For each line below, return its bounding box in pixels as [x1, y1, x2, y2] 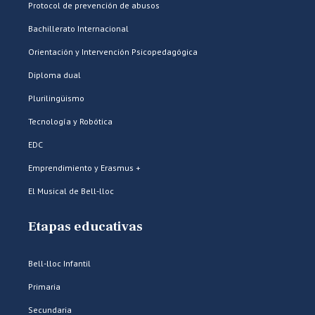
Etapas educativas [28, 218, 143, 235]
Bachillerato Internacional [28, 23, 129, 34]
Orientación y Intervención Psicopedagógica [28, 46, 198, 57]
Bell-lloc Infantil [28, 258, 91, 269]
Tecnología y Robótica [28, 116, 112, 127]
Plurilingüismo [28, 93, 84, 103]
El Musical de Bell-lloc [28, 186, 114, 196]
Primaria [28, 281, 60, 292]
